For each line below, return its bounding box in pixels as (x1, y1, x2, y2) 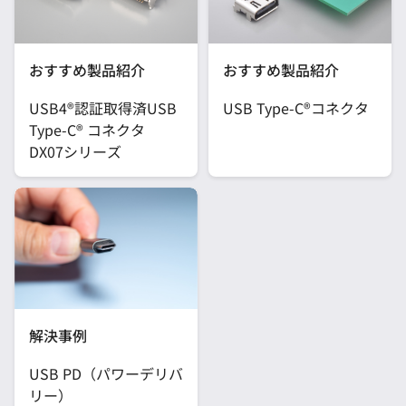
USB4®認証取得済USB (29, 96, 177, 119)
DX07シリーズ (29, 140, 121, 162)
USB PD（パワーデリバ (29, 362, 183, 385)
